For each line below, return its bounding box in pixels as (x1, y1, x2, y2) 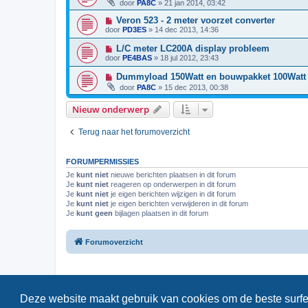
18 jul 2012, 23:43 (160, 54, 219, 63)
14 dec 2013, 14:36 (155, 25, 219, 34)
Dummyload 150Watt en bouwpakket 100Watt (115, 71, 306, 82)
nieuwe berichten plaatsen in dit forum (109, 170, 236, 179)
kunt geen (76, 209, 113, 218)
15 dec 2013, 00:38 (164, 83, 228, 92)
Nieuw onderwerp (72, 103, 149, 116)
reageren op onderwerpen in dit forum (109, 180, 236, 189)
